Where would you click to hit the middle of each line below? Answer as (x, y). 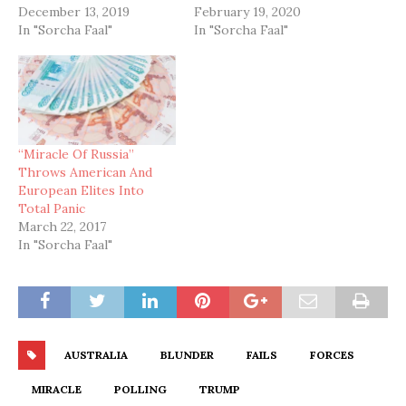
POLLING (140, 390)
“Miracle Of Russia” (76, 155)
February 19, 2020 (247, 11)
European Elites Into (81, 191)
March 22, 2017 (62, 227)
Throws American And (85, 173)
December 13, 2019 (74, 11)
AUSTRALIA (96, 355)
